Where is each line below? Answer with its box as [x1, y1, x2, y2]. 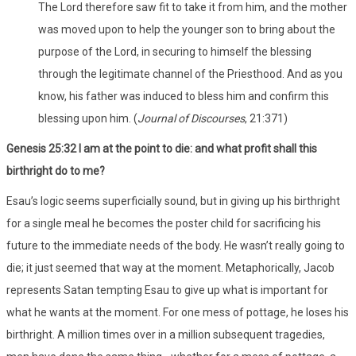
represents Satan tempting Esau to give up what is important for [6, 283, 328, 296]
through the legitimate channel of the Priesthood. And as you [38, 67, 342, 80]
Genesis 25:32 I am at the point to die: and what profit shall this [6, 141, 317, 155]
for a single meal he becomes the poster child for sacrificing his [6, 216, 321, 230]
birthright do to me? [6, 164, 105, 177]
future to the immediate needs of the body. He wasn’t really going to [6, 238, 345, 252]
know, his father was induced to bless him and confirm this [38, 89, 329, 103]
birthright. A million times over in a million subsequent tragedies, [6, 327, 325, 341]
